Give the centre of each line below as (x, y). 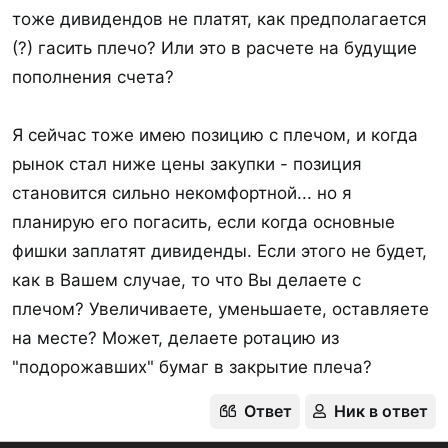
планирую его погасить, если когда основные (203, 221)
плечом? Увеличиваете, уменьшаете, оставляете (220, 308)
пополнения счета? (93, 76)
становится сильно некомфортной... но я (182, 192)
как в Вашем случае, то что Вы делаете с (186, 279)
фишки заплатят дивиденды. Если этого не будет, (219, 250)
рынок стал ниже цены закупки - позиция (187, 163)
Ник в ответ (381, 410)
